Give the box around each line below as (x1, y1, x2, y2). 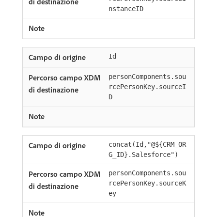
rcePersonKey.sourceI (108, 83, 186, 91)
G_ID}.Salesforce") (108, 151, 178, 158)
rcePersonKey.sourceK (108, 179, 186, 187)
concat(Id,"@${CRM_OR (108, 140, 186, 148)
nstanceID (108, 5, 143, 13)
